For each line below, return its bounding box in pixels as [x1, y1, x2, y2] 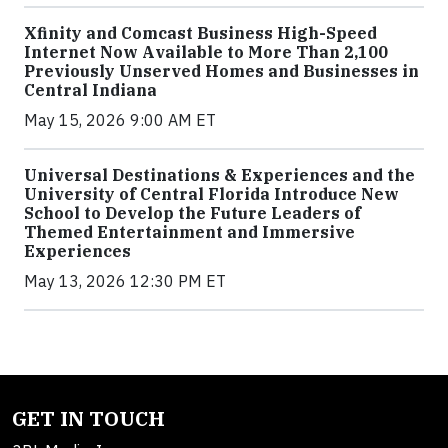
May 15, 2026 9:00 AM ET [24, 110, 216, 130]
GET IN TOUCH [12, 405, 165, 432]
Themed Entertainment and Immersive [24, 222, 355, 242]
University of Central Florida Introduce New [24, 184, 399, 204]
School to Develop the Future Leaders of [24, 203, 361, 223]
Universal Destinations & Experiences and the [24, 165, 415, 185]
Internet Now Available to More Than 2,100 [24, 42, 388, 62]
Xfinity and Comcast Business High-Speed [24, 23, 377, 43]
